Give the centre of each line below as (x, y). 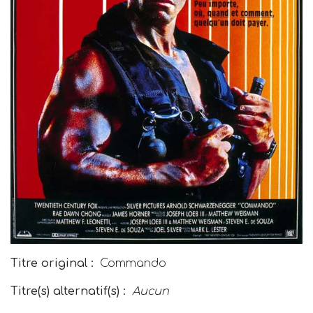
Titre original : (52, 264)
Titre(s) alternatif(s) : (68, 292)
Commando (133, 264)
